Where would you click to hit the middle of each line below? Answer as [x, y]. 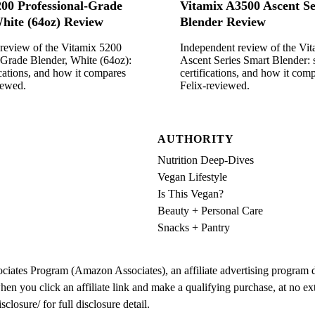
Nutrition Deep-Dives [206, 160]
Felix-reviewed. [215, 86]
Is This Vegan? [191, 193]
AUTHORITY [196, 139]
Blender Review [223, 22]
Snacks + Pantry [194, 227]
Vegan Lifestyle [192, 176]
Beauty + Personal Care [210, 210]
